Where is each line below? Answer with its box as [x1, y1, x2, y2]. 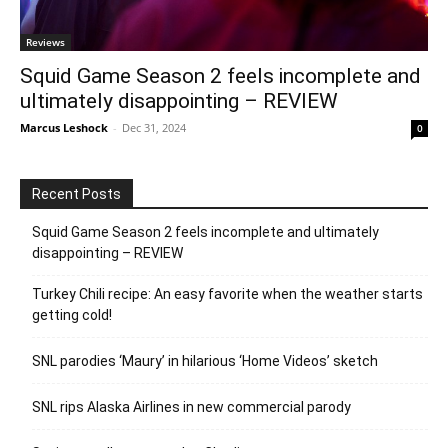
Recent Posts [32, 186, 121, 203]
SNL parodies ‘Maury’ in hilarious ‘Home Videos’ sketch [32, 353, 378, 370]
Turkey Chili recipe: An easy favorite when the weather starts [32, 286, 423, 303]
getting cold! [32, 307, 112, 324]
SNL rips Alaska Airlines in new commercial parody [32, 399, 351, 416]
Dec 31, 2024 [122, 120, 186, 136]
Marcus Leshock [20, 120, 108, 136]
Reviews [26, 35, 65, 50]
